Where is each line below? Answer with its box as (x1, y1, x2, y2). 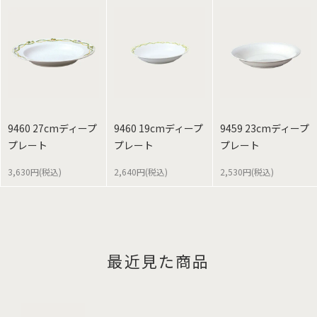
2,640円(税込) (114, 166, 168, 178)
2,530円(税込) (220, 166, 274, 178)
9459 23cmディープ (220, 121, 309, 136)
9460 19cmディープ (114, 121, 203, 136)
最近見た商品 (107, 249, 210, 272)
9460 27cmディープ (8, 121, 97, 136)
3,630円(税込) (8, 166, 62, 178)
